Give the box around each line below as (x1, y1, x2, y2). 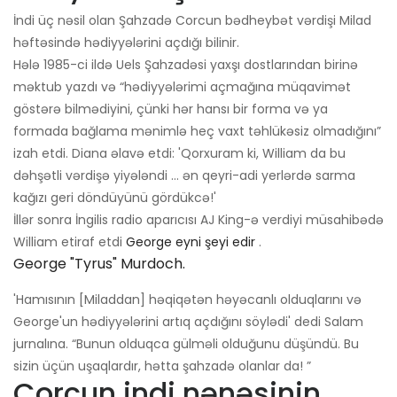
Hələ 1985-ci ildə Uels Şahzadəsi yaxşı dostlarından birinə (13, 56, 358, 74)
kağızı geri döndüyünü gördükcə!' (13, 189, 216, 207)
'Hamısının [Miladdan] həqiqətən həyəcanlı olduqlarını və (13, 291, 362, 309)
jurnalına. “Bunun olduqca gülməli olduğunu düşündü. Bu (13, 335, 359, 354)
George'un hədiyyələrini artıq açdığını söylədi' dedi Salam (13, 313, 363, 331)
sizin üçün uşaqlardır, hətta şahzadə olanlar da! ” (13, 357, 311, 376)
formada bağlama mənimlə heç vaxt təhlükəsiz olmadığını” (13, 122, 381, 141)
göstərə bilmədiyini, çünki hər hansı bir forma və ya (13, 100, 328, 119)
